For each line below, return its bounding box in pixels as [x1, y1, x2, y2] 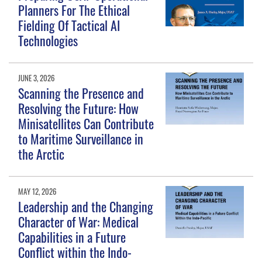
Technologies [18, 31, 78, 50]
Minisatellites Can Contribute [18, 114, 154, 133]
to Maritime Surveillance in [18, 129, 144, 149]
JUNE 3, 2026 [18, 71, 56, 84]
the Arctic [18, 144, 65, 164]
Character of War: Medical [18, 212, 139, 232]
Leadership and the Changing [18, 197, 154, 216]
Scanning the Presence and [18, 84, 144, 103]
